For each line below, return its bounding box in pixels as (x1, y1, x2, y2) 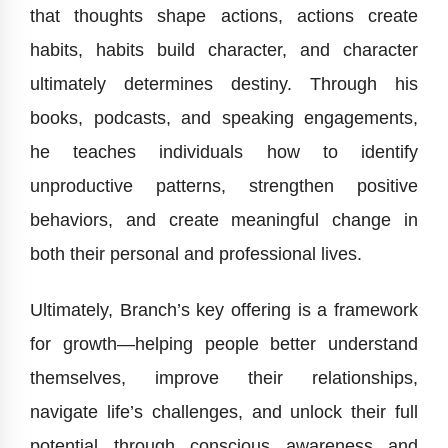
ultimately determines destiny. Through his (30, 74, 418, 95)
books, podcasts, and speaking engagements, (30, 108, 418, 129)
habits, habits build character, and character (30, 40, 418, 61)
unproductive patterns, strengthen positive (30, 176, 418, 197)
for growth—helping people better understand (30, 334, 418, 355)
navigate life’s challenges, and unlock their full (30, 402, 418, 423)
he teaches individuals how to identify (30, 142, 418, 163)
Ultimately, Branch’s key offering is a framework (30, 300, 418, 321)
